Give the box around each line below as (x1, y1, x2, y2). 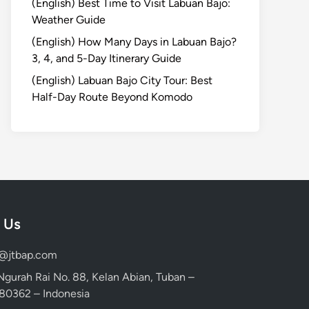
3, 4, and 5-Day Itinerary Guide (32, 51, 181, 65)
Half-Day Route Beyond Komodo (32, 90, 192, 103)
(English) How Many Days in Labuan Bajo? (32, 34, 237, 48)
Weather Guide (32, 12, 106, 26)
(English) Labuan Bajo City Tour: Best (32, 73, 212, 87)
